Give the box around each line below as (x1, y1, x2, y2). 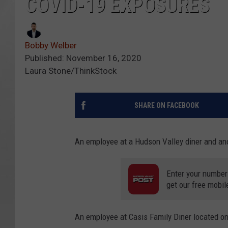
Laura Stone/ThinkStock (25, 65, 117, 76)
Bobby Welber (25, 40, 77, 50)
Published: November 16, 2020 (25, 52, 141, 63)
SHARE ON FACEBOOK (134, 101, 199, 109)
